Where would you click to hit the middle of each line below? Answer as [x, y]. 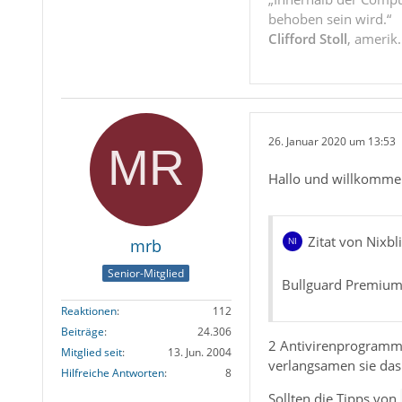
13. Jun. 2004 [199, 352]
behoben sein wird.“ [329, 19]
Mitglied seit [91, 352]
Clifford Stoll [307, 39]
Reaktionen [88, 310]
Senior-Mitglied [146, 273]
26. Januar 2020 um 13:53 [332, 141]
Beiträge [82, 331]
